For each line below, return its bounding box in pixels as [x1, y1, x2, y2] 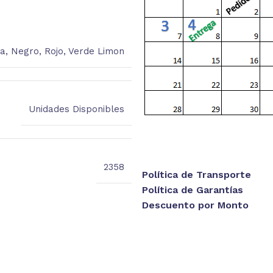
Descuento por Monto [141, 199, 249, 211]
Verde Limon [68, 45, 124, 57]
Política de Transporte [141, 168, 251, 180]
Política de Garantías [141, 183, 243, 196]
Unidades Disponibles [28, 103, 124, 115]
